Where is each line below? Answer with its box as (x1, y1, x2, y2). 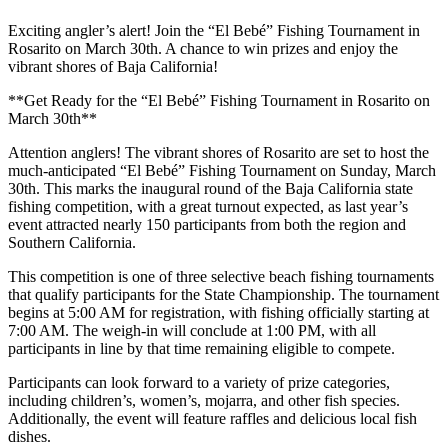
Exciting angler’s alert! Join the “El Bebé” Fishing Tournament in (8, 21, 420, 39)
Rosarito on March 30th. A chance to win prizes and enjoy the (8, 39, 398, 57)
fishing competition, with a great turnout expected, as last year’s (8, 197, 408, 215)
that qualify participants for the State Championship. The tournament (8, 285, 439, 303)
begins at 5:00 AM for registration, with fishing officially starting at (8, 303, 429, 321)
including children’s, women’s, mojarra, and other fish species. (8, 391, 400, 409)
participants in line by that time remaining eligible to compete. (8, 339, 395, 357)
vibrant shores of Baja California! (8, 57, 218, 75)
